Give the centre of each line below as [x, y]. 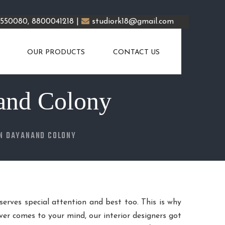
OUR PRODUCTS [56, 53]
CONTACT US [136, 53]
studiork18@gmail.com [133, 22]
